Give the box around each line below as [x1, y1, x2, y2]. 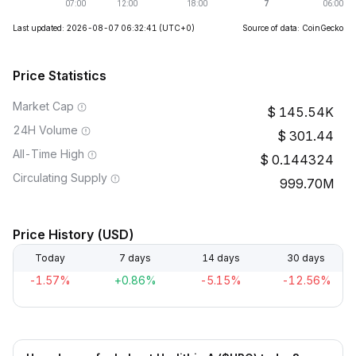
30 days [286, 252, 325, 264]
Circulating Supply [13, 171, 107, 184]
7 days [119, 252, 152, 264]
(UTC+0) [159, 23, 195, 33]
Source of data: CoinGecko [242, 23, 343, 33]
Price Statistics [13, 68, 106, 83]
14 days [201, 252, 240, 264]
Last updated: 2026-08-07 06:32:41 [13, 23, 157, 33]
